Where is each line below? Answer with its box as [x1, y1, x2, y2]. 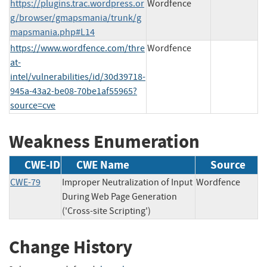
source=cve [10, 99, 55, 111]
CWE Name [76, 157, 129, 173]
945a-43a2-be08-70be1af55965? [10, 85, 137, 97]
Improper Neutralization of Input [62, 176, 193, 189]
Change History [9, 235, 132, 260]
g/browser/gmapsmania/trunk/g [10, 11, 141, 24]
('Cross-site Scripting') [62, 205, 151, 218]
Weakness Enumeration [9, 129, 200, 154]
